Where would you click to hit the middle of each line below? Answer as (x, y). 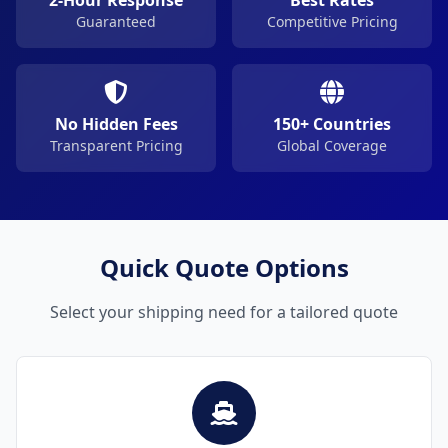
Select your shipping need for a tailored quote (224, 312)
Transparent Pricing (116, 145)
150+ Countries (332, 124)
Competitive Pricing (332, 21)
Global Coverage (332, 145)
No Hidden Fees (116, 124)
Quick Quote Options (224, 267)
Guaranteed (116, 21)
